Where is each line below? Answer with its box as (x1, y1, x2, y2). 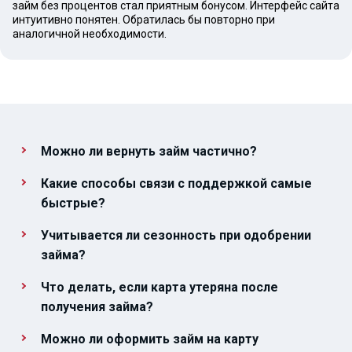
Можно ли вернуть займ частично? (41, 144, 257, 159)
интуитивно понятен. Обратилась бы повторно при (13, 13, 275, 26)
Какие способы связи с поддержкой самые (41, 176, 312, 191)
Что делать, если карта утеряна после (41, 280, 278, 295)
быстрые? (41, 196, 105, 211)
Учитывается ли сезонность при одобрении (41, 228, 311, 243)
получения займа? (41, 299, 153, 314)
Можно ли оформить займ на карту (41, 332, 258, 346)
